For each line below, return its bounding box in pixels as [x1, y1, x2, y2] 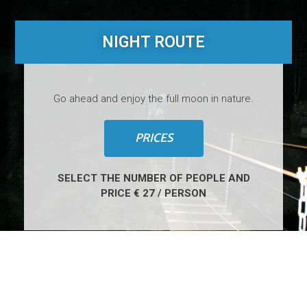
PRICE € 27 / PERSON [101, 186, 206, 199]
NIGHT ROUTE [102, 33, 205, 51]
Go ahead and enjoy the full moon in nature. [53, 93, 254, 105]
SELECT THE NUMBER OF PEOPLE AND [57, 171, 250, 184]
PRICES [134, 127, 173, 149]
